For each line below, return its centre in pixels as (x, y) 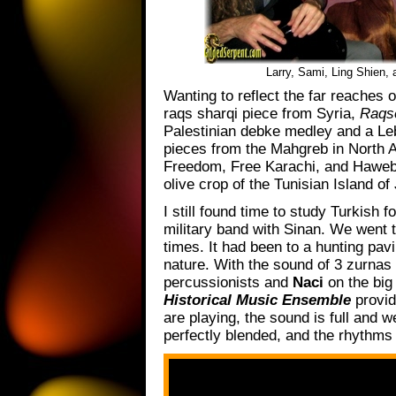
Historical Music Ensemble (257, 300)
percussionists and (228, 282)
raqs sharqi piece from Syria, (259, 114)
